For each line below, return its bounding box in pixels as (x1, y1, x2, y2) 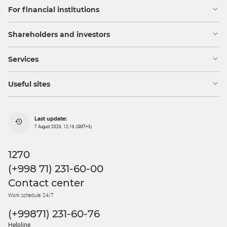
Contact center (8, 177, 84, 190)
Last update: (34, 115, 67, 122)
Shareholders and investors (8, 30, 110, 40)
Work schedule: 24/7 (8, 193, 54, 199)
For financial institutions (8, 5, 99, 15)
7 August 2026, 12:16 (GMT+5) (34, 124, 92, 129)
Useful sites (8, 80, 50, 89)
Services (8, 55, 39, 64)
